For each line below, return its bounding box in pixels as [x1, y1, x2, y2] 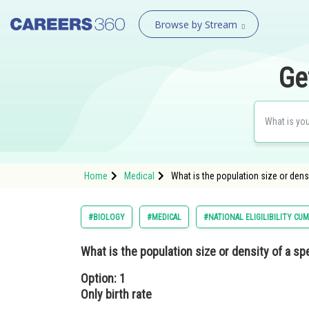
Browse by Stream [154, 18, 237, 31]
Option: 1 [81, 271, 126, 286]
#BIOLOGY [88, 212, 125, 222]
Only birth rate [81, 287, 152, 301]
